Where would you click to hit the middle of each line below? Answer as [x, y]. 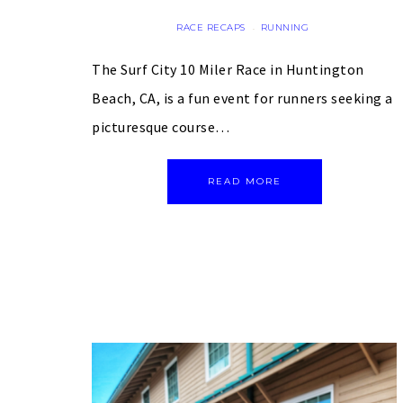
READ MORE [244, 181]
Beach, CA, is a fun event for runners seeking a [242, 98]
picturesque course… [161, 126]
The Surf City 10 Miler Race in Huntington [228, 69]
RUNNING [285, 27]
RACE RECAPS [211, 27]
